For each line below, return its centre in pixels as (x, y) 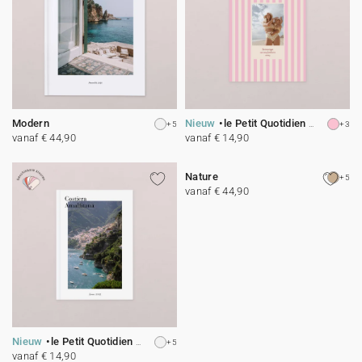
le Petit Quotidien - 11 (93, 341)
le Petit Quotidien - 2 (266, 123)
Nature (202, 177)
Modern (31, 123)
